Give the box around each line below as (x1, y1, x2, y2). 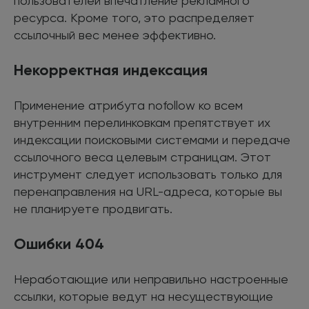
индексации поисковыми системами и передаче (14, 132, 290, 147)
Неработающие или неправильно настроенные (14, 271, 288, 286)
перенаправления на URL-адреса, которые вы (14, 183, 282, 199)
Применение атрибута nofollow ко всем (14, 97, 243, 112)
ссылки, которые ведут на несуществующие (14, 288, 273, 303)
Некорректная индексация (14, 60, 208, 79)
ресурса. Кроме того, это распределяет (14, 10, 255, 25)
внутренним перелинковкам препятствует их (14, 114, 270, 130)
